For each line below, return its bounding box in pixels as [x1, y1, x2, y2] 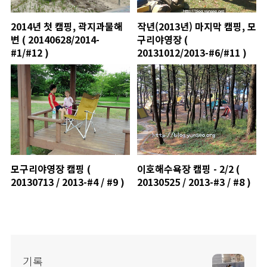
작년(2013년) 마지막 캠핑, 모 [136, 19, 256, 34]
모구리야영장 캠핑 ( [11, 161, 91, 176]
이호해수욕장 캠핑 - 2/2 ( [136, 161, 240, 176]
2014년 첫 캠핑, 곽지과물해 [11, 19, 123, 34]
